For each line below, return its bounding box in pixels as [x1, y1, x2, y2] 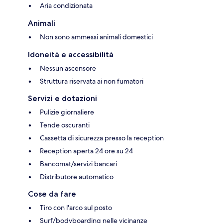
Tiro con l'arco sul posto [40, 203, 112, 213]
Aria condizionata [40, 1, 93, 10]
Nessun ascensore [40, 64, 96, 73]
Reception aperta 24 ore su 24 [40, 146, 133, 156]
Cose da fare [28, 189, 76, 199]
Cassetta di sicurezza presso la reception [40, 133, 164, 143]
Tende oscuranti [40, 120, 90, 130]
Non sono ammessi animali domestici [40, 32, 153, 42]
